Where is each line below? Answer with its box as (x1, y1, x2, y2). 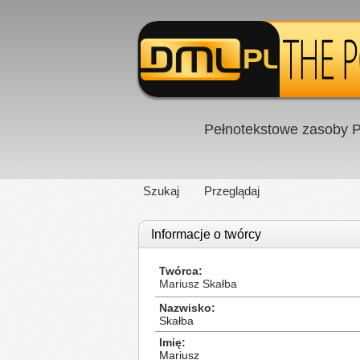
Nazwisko (159, 301, 211, 314)
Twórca (159, 264, 198, 277)
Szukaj (143, 184, 179, 198)
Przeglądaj (204, 184, 260, 198)
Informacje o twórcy (151, 227, 261, 241)
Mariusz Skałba (159, 277, 237, 290)
